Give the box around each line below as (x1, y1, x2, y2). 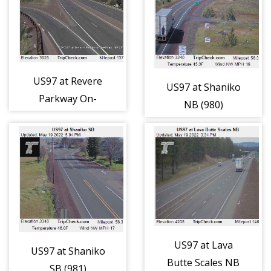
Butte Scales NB (167, 255, 240, 269)
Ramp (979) (42, 109, 93, 123)
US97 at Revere (33, 74, 102, 88)
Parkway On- (39, 91, 97, 105)
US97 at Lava (174, 238, 233, 252)
